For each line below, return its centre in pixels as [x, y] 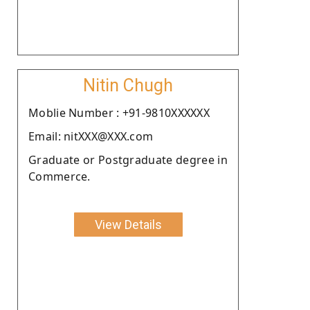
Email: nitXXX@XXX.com [91, 136]
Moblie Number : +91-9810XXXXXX [119, 112]
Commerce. [60, 176]
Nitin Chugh [128, 85]
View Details [128, 224]
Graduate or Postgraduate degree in [128, 159]
